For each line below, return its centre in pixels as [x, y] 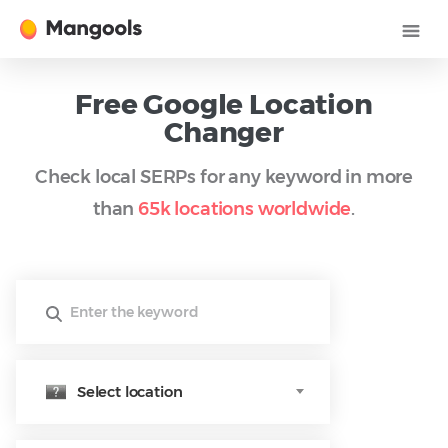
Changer [224, 132]
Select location [130, 392]
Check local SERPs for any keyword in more [224, 177]
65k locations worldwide [245, 209]
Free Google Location [224, 104]
